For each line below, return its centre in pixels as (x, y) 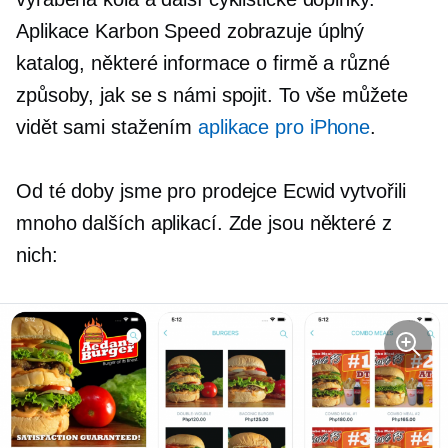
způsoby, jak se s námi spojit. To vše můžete (212, 95)
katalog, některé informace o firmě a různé (203, 63)
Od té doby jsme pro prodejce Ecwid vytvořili (211, 191)
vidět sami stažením (107, 127)
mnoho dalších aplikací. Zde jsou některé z (204, 223)
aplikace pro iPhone (284, 127)
